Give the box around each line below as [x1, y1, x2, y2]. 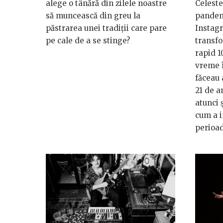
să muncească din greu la [46, 11, 140, 21]
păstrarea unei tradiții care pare [46, 23, 167, 33]
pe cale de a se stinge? [46, 36, 130, 46]
